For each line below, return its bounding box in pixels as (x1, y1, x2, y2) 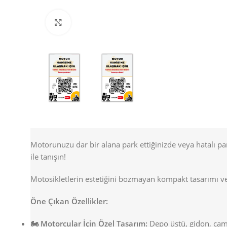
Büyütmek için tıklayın (71, 17, 149, 27)
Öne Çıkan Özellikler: (30, 196, 108, 207)
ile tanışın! (30, 152, 66, 162)
